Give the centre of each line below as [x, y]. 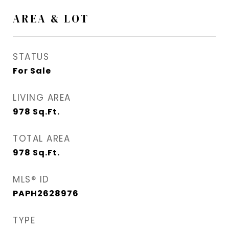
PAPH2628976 [46, 194]
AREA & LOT [51, 19]
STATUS [31, 57]
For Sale [32, 71]
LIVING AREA [42, 98]
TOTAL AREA [41, 139]
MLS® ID [31, 180]
